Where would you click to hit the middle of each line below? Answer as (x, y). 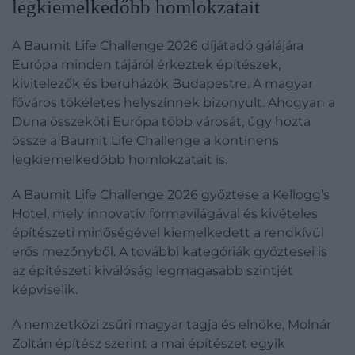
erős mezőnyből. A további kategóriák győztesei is (170, 252)
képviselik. (45, 290)
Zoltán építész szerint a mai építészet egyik (149, 344)
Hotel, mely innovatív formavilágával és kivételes (165, 214)
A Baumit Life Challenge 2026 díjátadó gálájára (158, 46)
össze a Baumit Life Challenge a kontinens (145, 141)
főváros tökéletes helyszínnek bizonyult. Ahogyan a (174, 103)
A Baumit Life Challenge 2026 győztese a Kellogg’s (171, 195)
